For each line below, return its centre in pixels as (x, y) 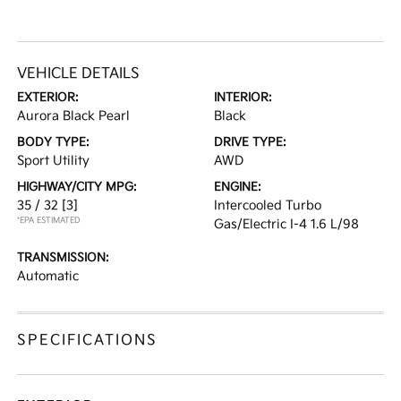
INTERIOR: (243, 98)
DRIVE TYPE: (250, 142)
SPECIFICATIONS (88, 341)
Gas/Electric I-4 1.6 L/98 (286, 224)
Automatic (48, 276)
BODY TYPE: (54, 142)
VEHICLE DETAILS (79, 74)
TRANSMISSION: (64, 258)
